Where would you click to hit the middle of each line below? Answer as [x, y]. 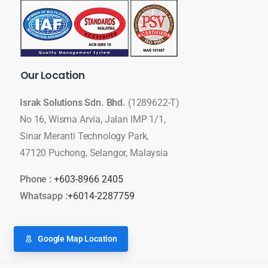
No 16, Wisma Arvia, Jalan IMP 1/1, [93, 120]
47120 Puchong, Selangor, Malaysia [94, 153]
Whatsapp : [44, 196]
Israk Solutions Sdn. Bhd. [74, 103]
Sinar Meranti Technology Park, [84, 136]
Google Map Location [77, 239]
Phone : [37, 179]
